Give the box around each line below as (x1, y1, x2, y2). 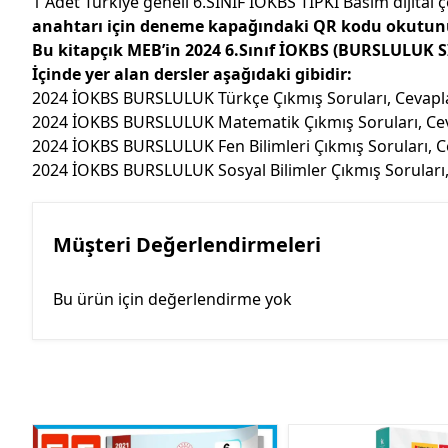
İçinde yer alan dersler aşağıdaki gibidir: (32, 62, 352, 85)
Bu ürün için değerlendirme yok (53, 287, 292, 310)
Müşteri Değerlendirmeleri (53, 230, 321, 258)
